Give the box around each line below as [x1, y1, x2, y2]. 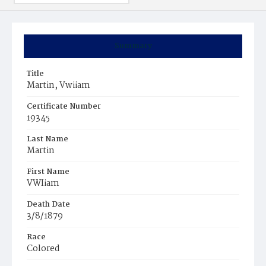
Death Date [27, 198, 70, 211]
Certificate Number [27, 100, 101, 113]
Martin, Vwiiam [27, 78, 90, 93]
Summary [114, 40, 152, 52]
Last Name [27, 133, 68, 145]
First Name [27, 166, 69, 178]
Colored [27, 242, 60, 256]
